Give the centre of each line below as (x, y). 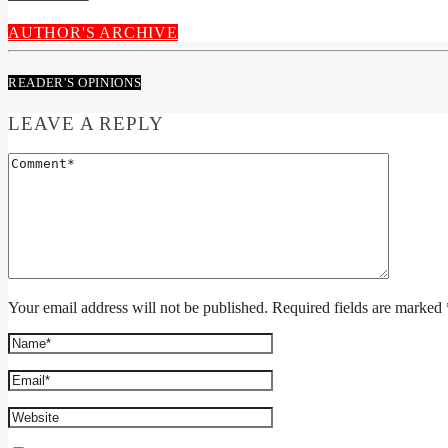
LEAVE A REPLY (86, 123)
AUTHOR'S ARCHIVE (93, 33)
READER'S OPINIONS (75, 82)
